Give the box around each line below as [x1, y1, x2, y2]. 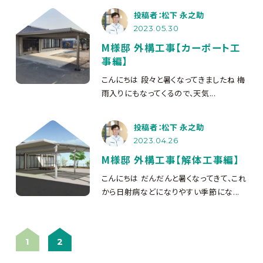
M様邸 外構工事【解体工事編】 [101, 152, 240, 167]
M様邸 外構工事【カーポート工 [101, 40, 241, 55]
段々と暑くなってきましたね [139, 73, 235, 85]
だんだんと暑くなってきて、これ [139, 173, 247, 184]
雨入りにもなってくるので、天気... [101, 87, 216, 99]
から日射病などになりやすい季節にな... [101, 186, 240, 197]
